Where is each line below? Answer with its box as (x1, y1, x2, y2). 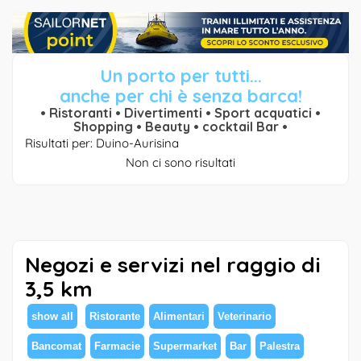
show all (31, 310, 73, 323)
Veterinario (218, 310, 272, 323)
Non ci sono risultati (126, 155, 235, 171)
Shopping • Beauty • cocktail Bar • (73, 118, 288, 135)
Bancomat (31, 340, 81, 353)
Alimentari (153, 310, 205, 323)
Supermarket (153, 340, 217, 353)
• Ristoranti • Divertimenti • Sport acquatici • (40, 105, 321, 122)
